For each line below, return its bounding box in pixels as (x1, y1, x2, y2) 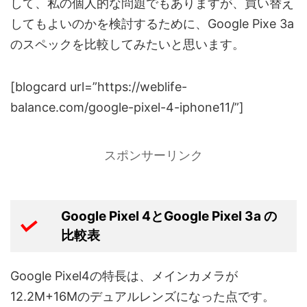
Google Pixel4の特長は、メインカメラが (10, 269, 238, 284)
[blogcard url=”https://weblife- (10, 79, 187, 95)
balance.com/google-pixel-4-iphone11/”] (10, 100, 244, 115)
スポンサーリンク (104, 148, 203, 163)
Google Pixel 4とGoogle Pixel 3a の (60, 208, 277, 225)
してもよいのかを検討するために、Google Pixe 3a (10, 16, 294, 32)
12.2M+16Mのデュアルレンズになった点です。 (10, 289, 275, 304)
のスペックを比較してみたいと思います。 (10, 37, 245, 52)
